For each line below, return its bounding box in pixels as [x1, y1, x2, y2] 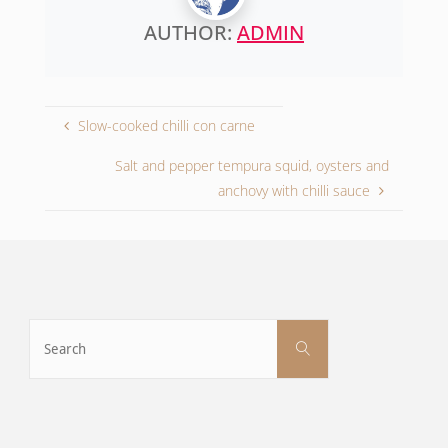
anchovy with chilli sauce [218, 181, 371, 201]
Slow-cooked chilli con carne [77, 115, 255, 135]
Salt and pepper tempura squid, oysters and [114, 156, 389, 176]
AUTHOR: [144, 19, 237, 47]
